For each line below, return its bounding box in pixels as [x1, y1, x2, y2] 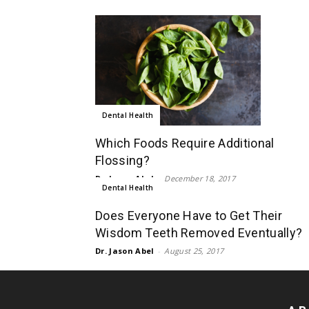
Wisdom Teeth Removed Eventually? [95, 225, 303, 240]
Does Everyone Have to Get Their [95, 208, 282, 223]
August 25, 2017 [164, 245, 224, 256]
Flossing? [95, 152, 150, 168]
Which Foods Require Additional [95, 135, 275, 150]
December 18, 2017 [164, 172, 235, 183]
